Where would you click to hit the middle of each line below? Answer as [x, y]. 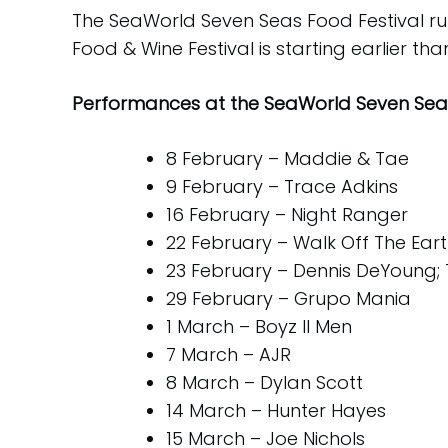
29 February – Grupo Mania [288, 298]
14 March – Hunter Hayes [276, 410]
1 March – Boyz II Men [259, 326]
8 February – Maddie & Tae [287, 158]
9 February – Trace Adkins [282, 186]
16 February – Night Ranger [287, 214]
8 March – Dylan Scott [264, 382]
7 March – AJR [228, 354]
